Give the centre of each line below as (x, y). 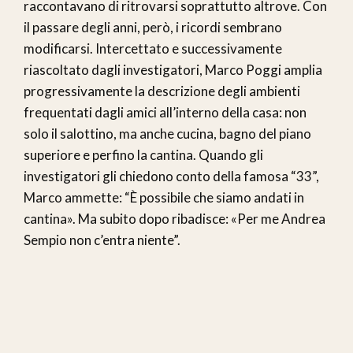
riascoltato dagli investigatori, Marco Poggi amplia (173, 69)
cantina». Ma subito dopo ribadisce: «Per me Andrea (175, 218)
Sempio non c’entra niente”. (102, 240)
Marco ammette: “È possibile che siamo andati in (164, 197)
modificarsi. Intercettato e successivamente (153, 48)
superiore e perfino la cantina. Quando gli (143, 154)
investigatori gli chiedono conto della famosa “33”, (171, 176)
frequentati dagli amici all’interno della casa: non (165, 112)
